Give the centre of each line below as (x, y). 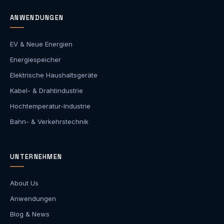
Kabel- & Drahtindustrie (46, 90)
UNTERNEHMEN (36, 156)
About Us (24, 183)
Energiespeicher (35, 59)
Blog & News (30, 214)
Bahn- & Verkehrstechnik (49, 121)
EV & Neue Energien (41, 44)
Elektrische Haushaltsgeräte (54, 75)
